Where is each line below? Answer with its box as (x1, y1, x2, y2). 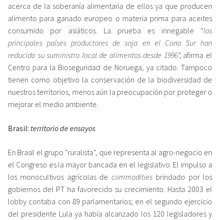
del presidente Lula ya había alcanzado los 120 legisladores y (8, 208, 212, 219)
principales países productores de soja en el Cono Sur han (8, 37, 212, 48)
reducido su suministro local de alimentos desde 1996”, (8, 50, 184, 60)
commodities (108, 171, 153, 182)
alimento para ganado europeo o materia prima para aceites (8, 13, 212, 23)
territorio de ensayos (30, 123, 95, 133)
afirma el (183, 50, 213, 60)
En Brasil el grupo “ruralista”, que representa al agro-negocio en (8, 147, 212, 157)
